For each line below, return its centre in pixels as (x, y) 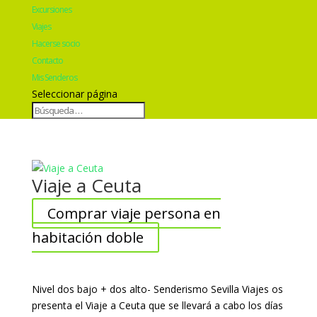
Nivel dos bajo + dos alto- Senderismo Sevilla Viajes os (157, 289)
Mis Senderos (54, 77)
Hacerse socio (56, 44)
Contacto (47, 60)
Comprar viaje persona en (134, 213)
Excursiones (51, 10)
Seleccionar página (74, 94)
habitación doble (87, 237)
